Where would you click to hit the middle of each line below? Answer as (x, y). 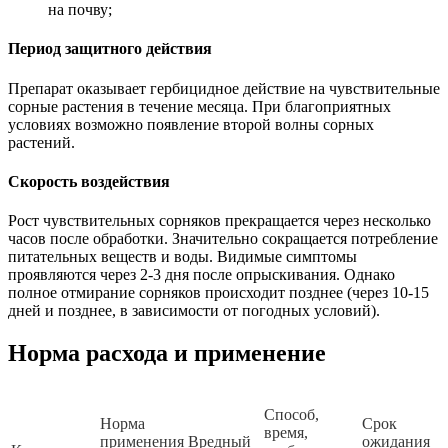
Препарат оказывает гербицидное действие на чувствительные (224, 88)
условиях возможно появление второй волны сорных (191, 124)
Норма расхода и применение (167, 353)
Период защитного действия (110, 49)
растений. (41, 142)
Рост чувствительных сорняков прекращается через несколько (219, 221)
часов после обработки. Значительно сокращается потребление (223, 239)
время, (286, 432)
